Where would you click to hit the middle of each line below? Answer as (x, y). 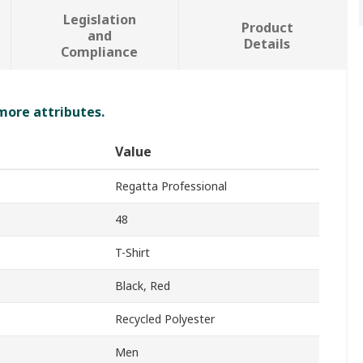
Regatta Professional (171, 186)
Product (267, 28)
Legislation (99, 20)
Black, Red (143, 286)
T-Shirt (132, 253)
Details (267, 44)
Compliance (100, 52)
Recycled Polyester (165, 319)
